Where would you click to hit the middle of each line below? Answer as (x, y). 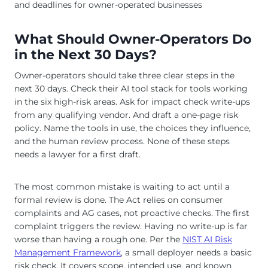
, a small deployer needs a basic (186, 253)
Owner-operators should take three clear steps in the (124, 76)
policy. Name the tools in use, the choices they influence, (133, 128)
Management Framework (68, 253)
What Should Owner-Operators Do (133, 39)
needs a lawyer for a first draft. (77, 155)
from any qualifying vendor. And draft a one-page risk (126, 115)
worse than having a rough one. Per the (98, 240)
